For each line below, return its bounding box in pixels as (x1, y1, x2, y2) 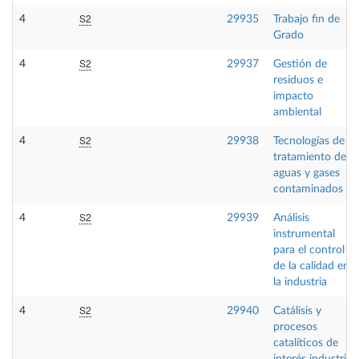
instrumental (273, 228, 335, 240)
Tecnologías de (273, 135, 345, 147)
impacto (273, 91, 313, 102)
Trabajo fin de (273, 14, 340, 25)
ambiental (273, 107, 321, 118)
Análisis (273, 212, 309, 224)
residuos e (273, 75, 323, 86)
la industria (273, 276, 327, 288)
